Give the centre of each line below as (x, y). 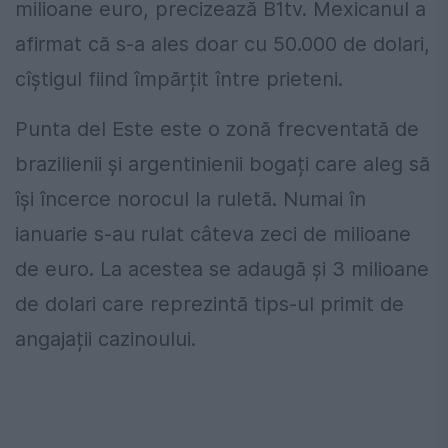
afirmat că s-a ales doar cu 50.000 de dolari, (222, 44)
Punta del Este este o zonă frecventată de (217, 129)
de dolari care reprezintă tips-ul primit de (209, 304)
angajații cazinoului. (105, 339)
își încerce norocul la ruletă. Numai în (190, 199)
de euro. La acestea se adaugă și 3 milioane (222, 269)
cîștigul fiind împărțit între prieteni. (179, 79)
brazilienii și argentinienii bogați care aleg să (222, 164)
